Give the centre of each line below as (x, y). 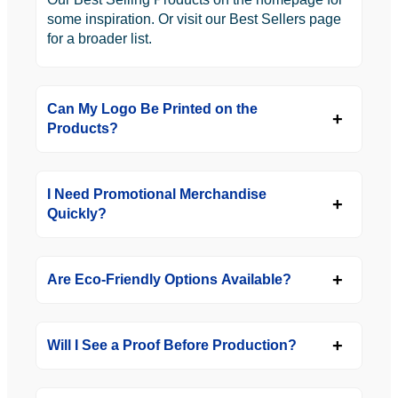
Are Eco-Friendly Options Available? (169, 279)
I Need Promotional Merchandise (157, 194)
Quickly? (77, 213)
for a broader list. (99, 38)
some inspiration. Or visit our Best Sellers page (194, 19)
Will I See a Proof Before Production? (172, 345)
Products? (83, 128)
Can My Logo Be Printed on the (152, 108)
